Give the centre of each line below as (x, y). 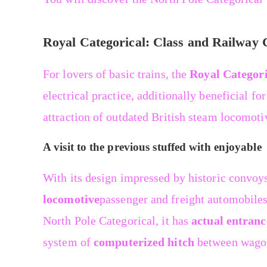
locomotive (71, 199)
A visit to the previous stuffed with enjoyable (152, 147)
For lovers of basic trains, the (117, 74)
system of (68, 242)
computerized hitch (144, 242)
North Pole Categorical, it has (117, 221)
